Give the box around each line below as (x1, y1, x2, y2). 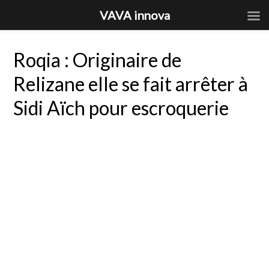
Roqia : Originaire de (13, 48, 182, 71)
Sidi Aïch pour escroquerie (13, 96, 229, 119)
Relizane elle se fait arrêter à (13, 72, 249, 95)
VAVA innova (99, 8, 170, 22)
